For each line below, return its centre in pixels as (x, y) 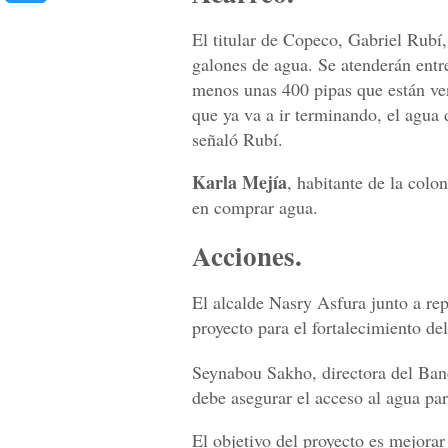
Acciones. (247, 255)
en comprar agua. (255, 207)
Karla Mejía (239, 182)
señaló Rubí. (237, 139)
